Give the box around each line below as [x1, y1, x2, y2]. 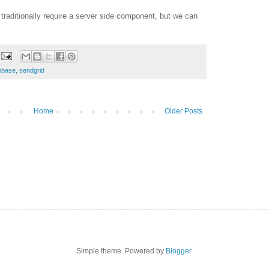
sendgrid [19, 66, 44, 74]
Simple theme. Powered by [76, 246, 166, 255]
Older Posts [165, 106, 202, 115]
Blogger [166, 246, 191, 255]
